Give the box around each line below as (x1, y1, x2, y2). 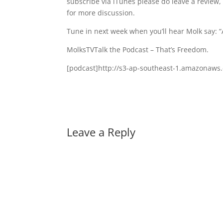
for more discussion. (67, 8, 135, 18)
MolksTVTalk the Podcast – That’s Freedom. (67, 45, 209, 55)
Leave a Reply (67, 124, 136, 140)
